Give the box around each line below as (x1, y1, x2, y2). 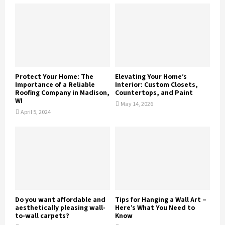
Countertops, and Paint (115, 88, 193, 97)
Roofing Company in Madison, (15, 88, 109, 97)
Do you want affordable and (15, 195, 105, 204)
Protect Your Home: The (15, 72, 93, 81)
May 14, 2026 (121, 100, 153, 108)
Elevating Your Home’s (115, 72, 187, 81)
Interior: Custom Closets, (115, 80, 198, 89)
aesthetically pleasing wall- (15, 203, 105, 212)
